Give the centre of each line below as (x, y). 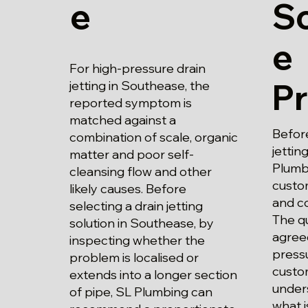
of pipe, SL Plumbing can (141, 292)
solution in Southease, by (142, 223)
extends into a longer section (154, 275)
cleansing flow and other (141, 172)
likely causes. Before (128, 189)
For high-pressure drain (138, 69)
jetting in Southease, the (140, 86)
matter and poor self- (132, 155)
